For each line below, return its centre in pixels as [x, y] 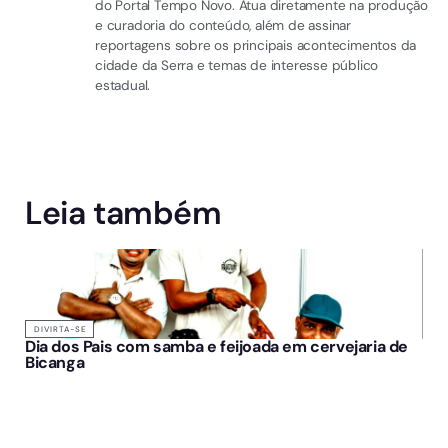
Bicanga [55, 362]
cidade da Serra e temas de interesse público [237, 65]
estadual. [123, 85]
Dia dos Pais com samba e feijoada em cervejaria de [217, 346]
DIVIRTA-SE [60, 328]
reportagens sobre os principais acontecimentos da [256, 45]
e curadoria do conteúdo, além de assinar [223, 25]
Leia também [123, 212]
